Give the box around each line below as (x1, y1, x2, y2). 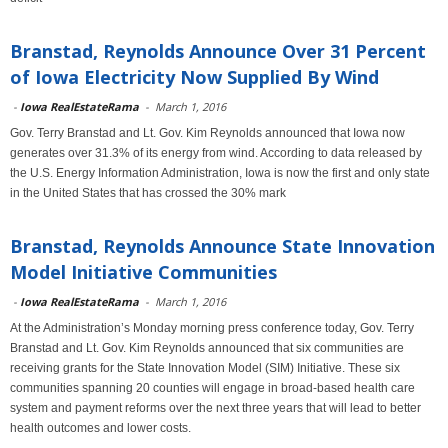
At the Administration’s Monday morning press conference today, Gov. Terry (10, 321, 414, 335)
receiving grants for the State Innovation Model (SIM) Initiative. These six (10, 361, 400, 375)
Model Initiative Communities (10, 260, 277, 284)
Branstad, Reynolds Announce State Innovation (10, 234, 435, 258)
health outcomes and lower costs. (10, 421, 191, 435)
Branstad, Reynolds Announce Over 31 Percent (10, 39, 426, 63)
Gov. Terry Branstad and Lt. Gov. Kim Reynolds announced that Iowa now (10, 126, 405, 140)
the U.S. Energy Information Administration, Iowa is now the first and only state (10, 166, 430, 180)
